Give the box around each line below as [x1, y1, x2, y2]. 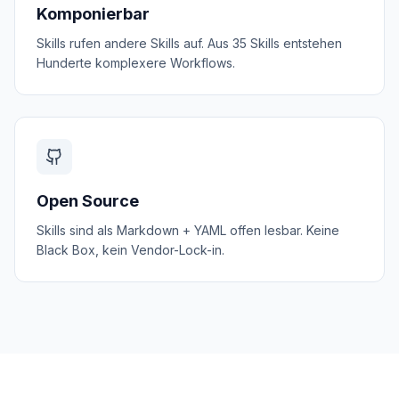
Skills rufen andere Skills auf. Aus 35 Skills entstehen [37, 36, 342, 51]
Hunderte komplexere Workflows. [37, 55, 235, 70]
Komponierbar [37, 4, 150, 23]
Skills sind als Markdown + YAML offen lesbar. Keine [37, 223, 339, 238]
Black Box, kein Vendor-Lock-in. [37, 242, 224, 257]
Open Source [37, 191, 139, 210]
